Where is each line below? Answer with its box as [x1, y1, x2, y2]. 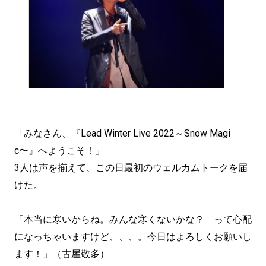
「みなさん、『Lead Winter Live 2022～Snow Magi [14, 127, 230, 139]
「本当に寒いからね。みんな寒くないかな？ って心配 [14, 213, 252, 225]
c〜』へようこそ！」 [14, 144, 104, 156]
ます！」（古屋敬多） [14, 248, 109, 259]
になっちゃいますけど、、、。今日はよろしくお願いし [14, 230, 252, 242]
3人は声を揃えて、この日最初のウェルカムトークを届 [14, 161, 248, 173]
